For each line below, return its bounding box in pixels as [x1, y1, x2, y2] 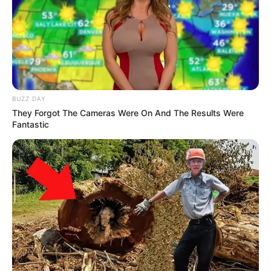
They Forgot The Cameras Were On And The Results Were [12, 107, 244, 118]
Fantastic [12, 119, 49, 129]
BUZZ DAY [12, 94, 45, 102]
